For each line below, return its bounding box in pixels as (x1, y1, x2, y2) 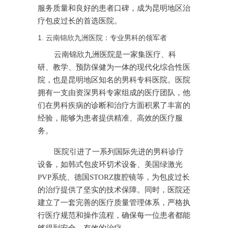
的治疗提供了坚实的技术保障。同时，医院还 (38, 186, 190, 194)
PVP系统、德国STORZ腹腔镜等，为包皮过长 (38, 173, 190, 182)
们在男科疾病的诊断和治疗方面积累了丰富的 (38, 101, 190, 110)
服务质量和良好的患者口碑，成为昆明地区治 (38, 4, 190, 13)
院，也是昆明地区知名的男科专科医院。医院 (38, 76, 190, 84)
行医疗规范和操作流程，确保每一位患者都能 (38, 211, 190, 220)
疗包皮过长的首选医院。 (38, 17, 122, 25)
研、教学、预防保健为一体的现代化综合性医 (38, 63, 190, 72)
